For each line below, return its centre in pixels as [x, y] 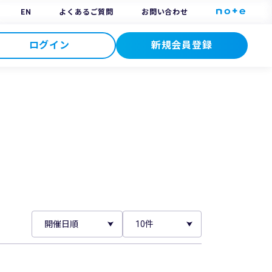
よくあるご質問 [87, 12]
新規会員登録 [182, 45]
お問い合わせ [165, 12]
